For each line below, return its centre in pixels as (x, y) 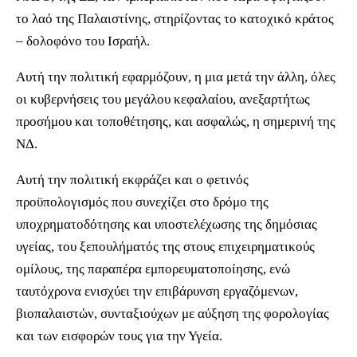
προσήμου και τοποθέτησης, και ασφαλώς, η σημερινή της (176, 122)
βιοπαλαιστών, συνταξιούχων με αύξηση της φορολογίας (173, 314)
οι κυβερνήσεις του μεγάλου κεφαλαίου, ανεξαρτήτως (163, 99)
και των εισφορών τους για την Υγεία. (119, 336)
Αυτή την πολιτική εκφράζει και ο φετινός (132, 180)
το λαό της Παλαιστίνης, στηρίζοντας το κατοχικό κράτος (175, 19)
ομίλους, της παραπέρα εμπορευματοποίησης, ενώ (153, 269)
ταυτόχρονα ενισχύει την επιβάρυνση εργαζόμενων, (157, 291)
